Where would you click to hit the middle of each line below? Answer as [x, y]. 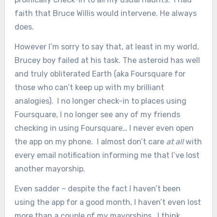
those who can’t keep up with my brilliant [89, 87]
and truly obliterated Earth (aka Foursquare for [100, 74]
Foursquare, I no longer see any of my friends [97, 115]
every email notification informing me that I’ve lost [107, 155]
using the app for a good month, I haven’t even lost [108, 202]
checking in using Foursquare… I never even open [104, 128]
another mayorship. [50, 169]
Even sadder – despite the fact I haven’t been [97, 188]
